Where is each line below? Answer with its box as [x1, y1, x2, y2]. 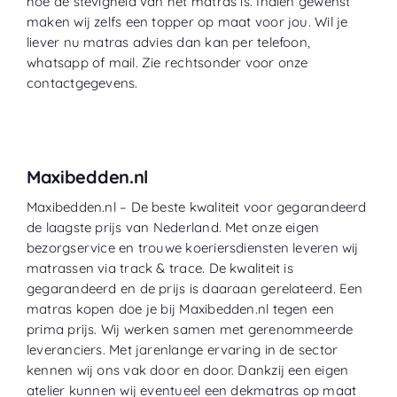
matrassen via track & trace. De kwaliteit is [26, 259, 293, 276]
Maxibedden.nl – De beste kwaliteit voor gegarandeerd [26, 198, 367, 215]
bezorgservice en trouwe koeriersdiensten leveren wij [26, 238, 359, 256]
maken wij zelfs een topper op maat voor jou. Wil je [26, 12, 348, 30]
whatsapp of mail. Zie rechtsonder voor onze [26, 53, 308, 71]
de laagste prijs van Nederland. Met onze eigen [26, 218, 320, 236]
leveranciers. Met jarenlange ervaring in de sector [26, 340, 339, 358]
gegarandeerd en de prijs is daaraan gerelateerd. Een [26, 279, 363, 297]
